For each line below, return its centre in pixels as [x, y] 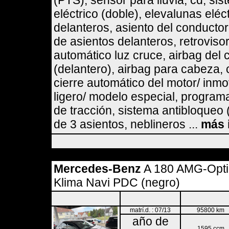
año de [150, 221]
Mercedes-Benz [97, 169]
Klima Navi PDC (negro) [117, 182]
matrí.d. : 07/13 [150, 210]
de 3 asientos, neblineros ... [127, 124]
